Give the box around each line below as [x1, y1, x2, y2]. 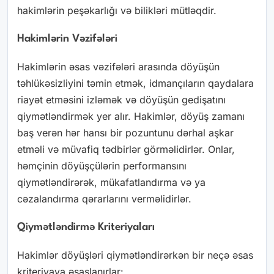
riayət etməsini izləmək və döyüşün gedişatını [17, 93, 226, 106]
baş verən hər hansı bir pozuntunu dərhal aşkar [17, 126, 234, 139]
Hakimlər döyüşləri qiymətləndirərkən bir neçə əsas [17, 248, 253, 261]
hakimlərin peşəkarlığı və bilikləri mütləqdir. [17, 4, 217, 17]
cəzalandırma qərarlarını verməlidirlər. [17, 192, 191, 205]
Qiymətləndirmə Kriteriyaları [17, 221, 155, 232]
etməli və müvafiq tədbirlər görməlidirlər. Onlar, [17, 143, 235, 155]
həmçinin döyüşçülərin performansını [17, 159, 187, 172]
